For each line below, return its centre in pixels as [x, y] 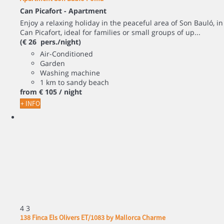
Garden [52, 63]
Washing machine [70, 73]
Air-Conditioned [66, 54]
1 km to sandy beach [74, 82]
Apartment [87, 11]
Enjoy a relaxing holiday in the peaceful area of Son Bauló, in [121, 23]
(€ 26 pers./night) [50, 42]
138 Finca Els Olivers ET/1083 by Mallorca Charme [93, 218]
